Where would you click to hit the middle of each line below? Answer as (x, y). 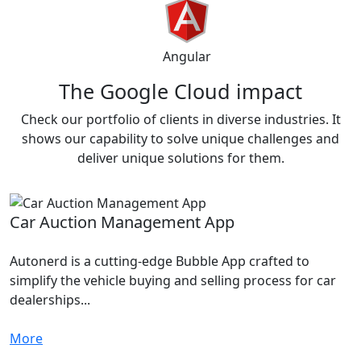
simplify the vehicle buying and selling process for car (173, 281)
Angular (187, 57)
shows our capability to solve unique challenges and (180, 139)
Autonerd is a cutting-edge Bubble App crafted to (160, 261)
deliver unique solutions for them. (180, 158)
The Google (114, 91)
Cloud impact (235, 91)
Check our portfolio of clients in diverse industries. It (180, 120)
